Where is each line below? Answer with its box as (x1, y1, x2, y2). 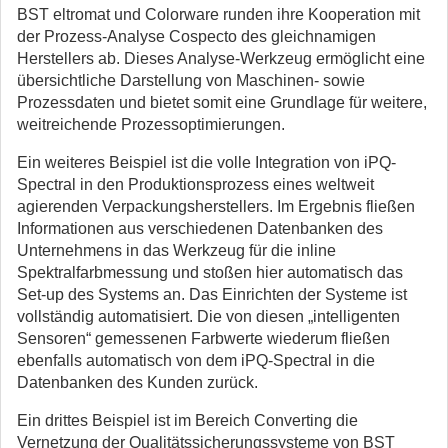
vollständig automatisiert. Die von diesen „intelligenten (17, 308, 400, 325)
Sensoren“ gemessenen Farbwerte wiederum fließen (17, 330, 390, 347)
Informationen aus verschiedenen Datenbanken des (17, 220, 383, 237)
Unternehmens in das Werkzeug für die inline (17, 242, 336, 259)
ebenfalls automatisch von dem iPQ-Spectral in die (17, 352, 375, 369)
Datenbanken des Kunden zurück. (17, 374, 258, 391)
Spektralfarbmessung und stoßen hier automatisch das (17, 264, 403, 281)
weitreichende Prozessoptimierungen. (17, 116, 285, 133)
